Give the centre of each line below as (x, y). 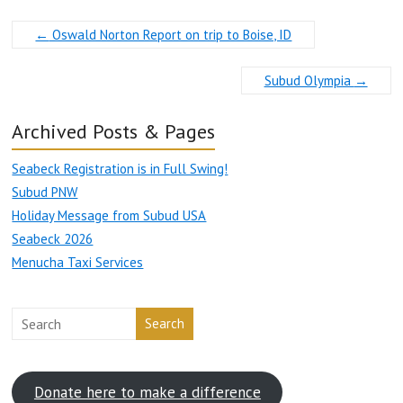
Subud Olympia (309, 80)
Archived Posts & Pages (114, 131)
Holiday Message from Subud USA (109, 215)
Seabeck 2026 (53, 238)
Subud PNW (45, 192)
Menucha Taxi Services (78, 262)
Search (165, 323)
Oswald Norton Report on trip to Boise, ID (170, 34)
